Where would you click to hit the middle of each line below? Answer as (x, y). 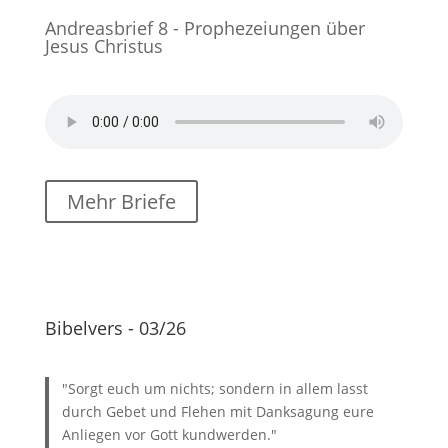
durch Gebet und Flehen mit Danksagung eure (218, 412)
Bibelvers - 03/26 (115, 328)
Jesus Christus (103, 46)
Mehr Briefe (121, 202)
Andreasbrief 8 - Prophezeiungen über (204, 28)
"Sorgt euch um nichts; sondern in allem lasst (215, 389)
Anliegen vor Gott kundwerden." (170, 435)
